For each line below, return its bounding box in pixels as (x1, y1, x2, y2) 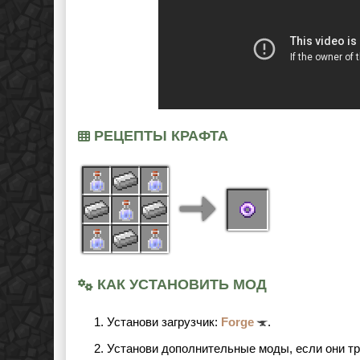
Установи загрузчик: (107, 315, 221, 329)
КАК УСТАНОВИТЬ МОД (93, 276, 267, 292)
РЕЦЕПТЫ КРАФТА (90, 128, 228, 144)
